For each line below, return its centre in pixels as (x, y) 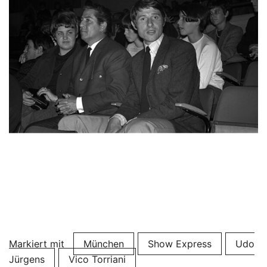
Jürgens (27, 259)
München (104, 243)
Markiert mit (38, 243)
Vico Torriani (97, 259)
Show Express (180, 243)
